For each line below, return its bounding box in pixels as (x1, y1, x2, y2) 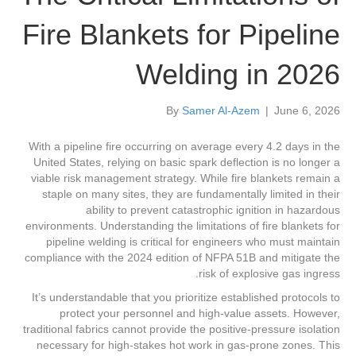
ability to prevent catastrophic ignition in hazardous (86, 203, 340, 217)
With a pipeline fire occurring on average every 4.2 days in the (29, 140, 340, 153)
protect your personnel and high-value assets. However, (60, 307, 340, 320)
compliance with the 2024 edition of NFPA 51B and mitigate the (25, 251, 340, 265)
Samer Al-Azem (182, 104, 260, 118)
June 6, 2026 (274, 104, 340, 118)
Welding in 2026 (136, 58, 340, 91)
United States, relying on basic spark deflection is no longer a (33, 156, 340, 169)
